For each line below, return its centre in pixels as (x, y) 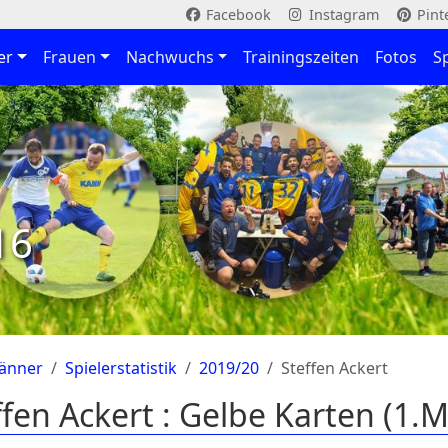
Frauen (69, 57)
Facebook (236, 14)
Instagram (341, 14)
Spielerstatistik (121, 368)
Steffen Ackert (334, 368)
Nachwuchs (169, 57)
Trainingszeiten (301, 57)
